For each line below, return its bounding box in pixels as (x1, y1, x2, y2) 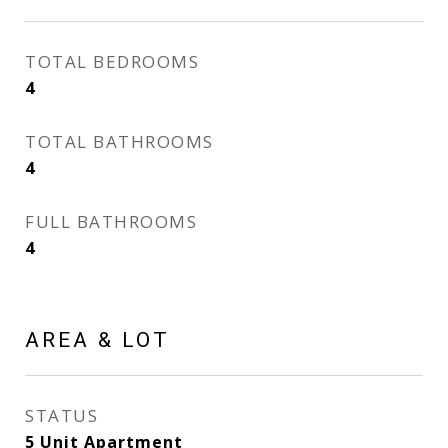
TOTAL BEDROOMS (25, 50, 199, 73)
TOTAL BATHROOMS (25, 130, 214, 153)
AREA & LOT (25, 328, 170, 352)
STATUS (25, 404, 98, 427)
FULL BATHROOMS (25, 210, 197, 233)
